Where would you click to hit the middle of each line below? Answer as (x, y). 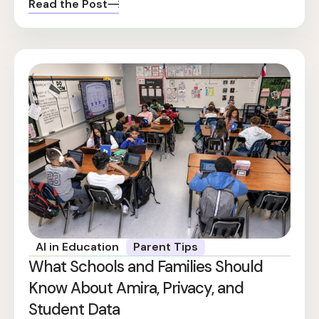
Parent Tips (166, 246)
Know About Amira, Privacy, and (136, 288)
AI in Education (78, 246)
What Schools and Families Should (146, 266)
